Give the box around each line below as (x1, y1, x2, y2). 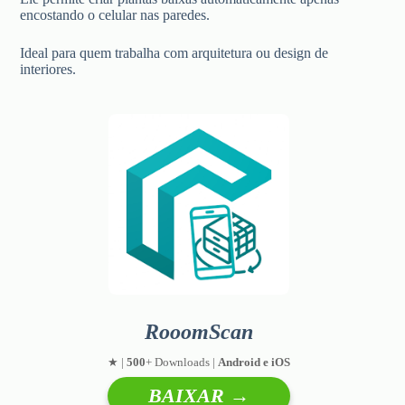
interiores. (20, 61, 77, 77)
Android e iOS (217, 354, 290, 369)
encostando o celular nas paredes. (20, 6, 211, 23)
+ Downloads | (145, 354, 218, 369)
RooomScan (144, 319, 253, 344)
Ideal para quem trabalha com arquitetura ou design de (20, 44, 329, 61)
